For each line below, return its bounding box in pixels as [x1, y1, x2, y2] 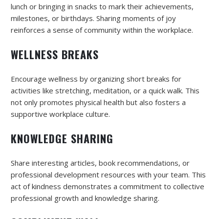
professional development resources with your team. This [11, 169, 206, 179]
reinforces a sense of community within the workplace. [11, 24, 193, 35]
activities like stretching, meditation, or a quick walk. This [11, 85, 199, 95]
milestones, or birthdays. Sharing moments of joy [11, 13, 176, 23]
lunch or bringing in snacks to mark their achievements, [11, 1, 194, 11]
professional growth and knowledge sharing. [11, 193, 159, 203]
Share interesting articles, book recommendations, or [11, 157, 190, 168]
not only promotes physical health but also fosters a [11, 97, 186, 107]
